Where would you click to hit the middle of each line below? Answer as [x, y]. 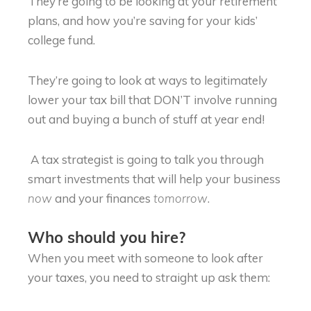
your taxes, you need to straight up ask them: [150, 277]
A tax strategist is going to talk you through [146, 159]
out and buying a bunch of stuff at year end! [146, 119]
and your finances [103, 198]
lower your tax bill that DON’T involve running [152, 100]
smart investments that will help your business [154, 178]
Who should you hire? [107, 239]
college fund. [61, 40]
